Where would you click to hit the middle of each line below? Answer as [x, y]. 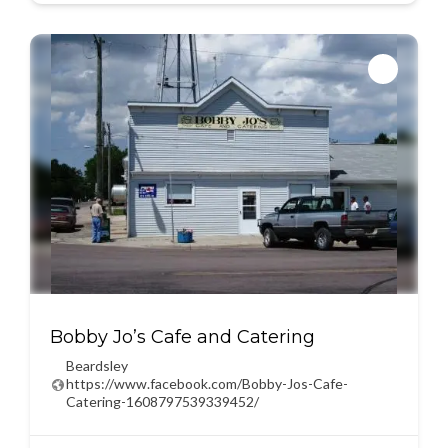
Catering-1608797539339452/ [162, 401]
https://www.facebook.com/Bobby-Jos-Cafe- [207, 383]
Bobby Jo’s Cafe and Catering [182, 337]
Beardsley [97, 365]
